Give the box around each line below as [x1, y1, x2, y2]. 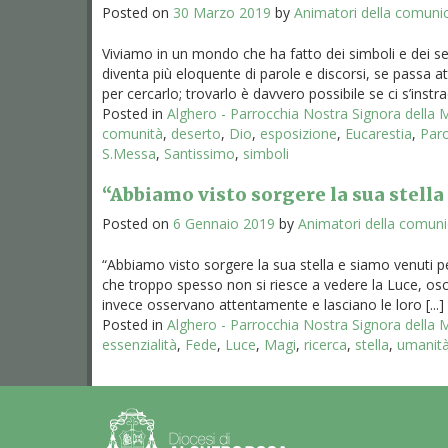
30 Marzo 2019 [173, 3, 271, 22]
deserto [171, 124, 221, 143]
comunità [102, 124, 163, 143]
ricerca [304, 335, 347, 354]
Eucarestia [345, 124, 412, 143]
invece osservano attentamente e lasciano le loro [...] [102, 295, 444, 314]
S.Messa [102, 144, 156, 163]
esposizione [260, 124, 337, 143]
